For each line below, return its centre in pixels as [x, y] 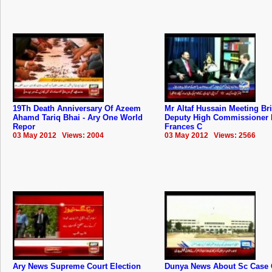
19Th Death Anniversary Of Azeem [77, 108]
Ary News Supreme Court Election [77, 266]
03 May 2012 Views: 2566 [210, 135]
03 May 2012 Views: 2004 [58, 135]
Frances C [183, 126]
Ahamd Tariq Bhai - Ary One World [78, 117]
